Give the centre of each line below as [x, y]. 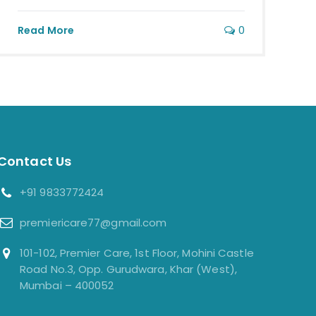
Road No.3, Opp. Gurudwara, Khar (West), [128, 269]
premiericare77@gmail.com [93, 223]
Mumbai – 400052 [67, 286]
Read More [46, 31]
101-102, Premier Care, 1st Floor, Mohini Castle [137, 253]
